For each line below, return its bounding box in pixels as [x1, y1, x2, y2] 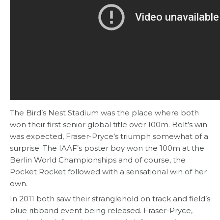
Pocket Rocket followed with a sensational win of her [10, 167, 207, 177]
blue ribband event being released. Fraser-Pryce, [10, 206, 192, 216]
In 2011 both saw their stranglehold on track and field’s [10, 194, 210, 204]
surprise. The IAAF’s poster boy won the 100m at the [10, 143, 204, 153]
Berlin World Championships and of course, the [10, 155, 186, 165]
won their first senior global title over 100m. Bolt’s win [10, 120, 207, 130]
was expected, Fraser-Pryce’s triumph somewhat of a [10, 132, 208, 141]
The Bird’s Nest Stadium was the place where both [10, 108, 199, 118]
